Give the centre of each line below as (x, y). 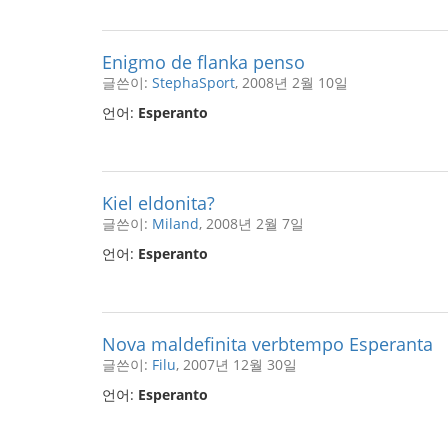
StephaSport (193, 82)
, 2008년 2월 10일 (291, 82)
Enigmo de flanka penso (203, 62)
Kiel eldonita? (158, 203)
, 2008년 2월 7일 (251, 223)
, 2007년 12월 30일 (236, 364)
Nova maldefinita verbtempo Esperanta (267, 344)
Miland (175, 223)
